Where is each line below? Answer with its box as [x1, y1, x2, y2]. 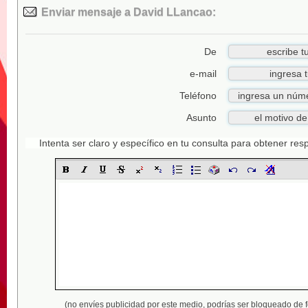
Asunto [186, 112, 217, 123]
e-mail [190, 68, 217, 79]
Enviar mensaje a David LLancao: [38, 6, 216, 19]
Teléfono [179, 90, 217, 101]
